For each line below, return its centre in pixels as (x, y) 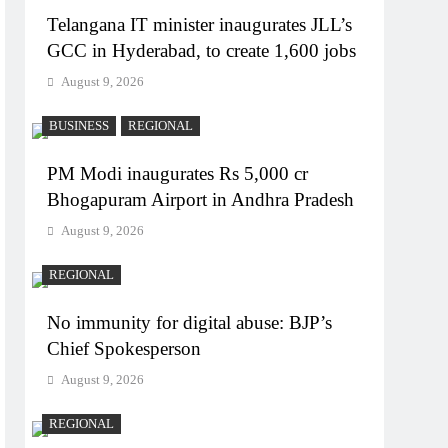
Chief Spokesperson (124, 349)
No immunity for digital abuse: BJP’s (190, 323)
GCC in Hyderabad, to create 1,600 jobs (202, 51)
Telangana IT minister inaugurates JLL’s (200, 25)
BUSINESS (79, 126)
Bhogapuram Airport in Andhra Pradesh (201, 200)
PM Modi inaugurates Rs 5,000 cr (178, 174)
